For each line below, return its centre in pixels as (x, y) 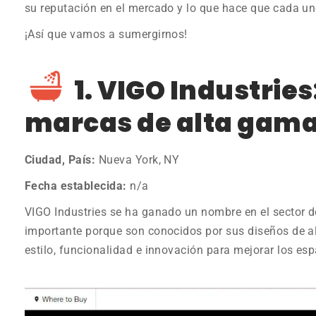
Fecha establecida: (76, 186)
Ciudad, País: (60, 159)
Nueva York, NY (138, 159)
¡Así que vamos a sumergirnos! (106, 34)
